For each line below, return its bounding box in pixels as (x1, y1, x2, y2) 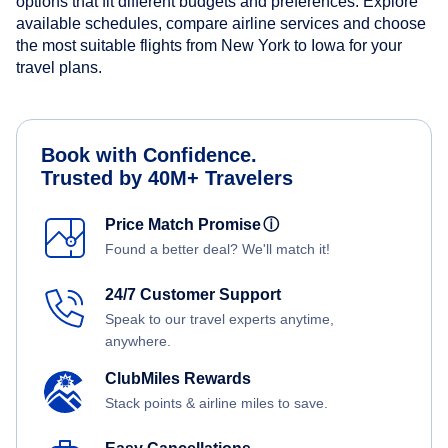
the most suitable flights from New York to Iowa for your (16, 37, 402, 55)
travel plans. (16, 59, 102, 77)
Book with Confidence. (41, 144, 257, 167)
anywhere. (105, 333, 171, 350)
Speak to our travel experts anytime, (105, 311, 334, 328)
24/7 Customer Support (105, 286, 281, 304)
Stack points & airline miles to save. (105, 395, 328, 412)
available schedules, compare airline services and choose (16, 15, 426, 33)
